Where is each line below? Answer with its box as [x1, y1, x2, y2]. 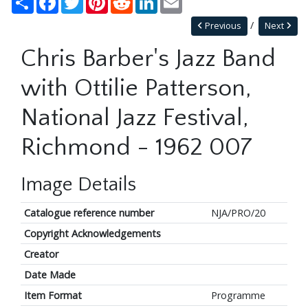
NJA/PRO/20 [210, 206, 265, 219]
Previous [202, 19, 241, 32]
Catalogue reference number [23, 206, 154, 219]
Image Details [21, 173, 136, 195]
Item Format [23, 288, 82, 302]
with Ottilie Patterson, [21, 74, 252, 102]
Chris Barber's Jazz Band [21, 44, 276, 72]
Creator [23, 247, 58, 261]
